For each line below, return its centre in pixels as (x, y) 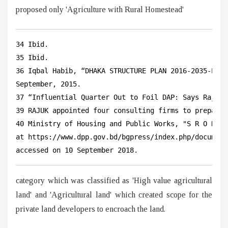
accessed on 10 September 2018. (77, 150)
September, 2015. (48, 84)
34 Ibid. (32, 44)
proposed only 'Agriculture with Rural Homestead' (100, 9)
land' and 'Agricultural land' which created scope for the (114, 194)
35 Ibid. (32, 57)
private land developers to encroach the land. (91, 209)
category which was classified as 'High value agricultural (114, 180)
